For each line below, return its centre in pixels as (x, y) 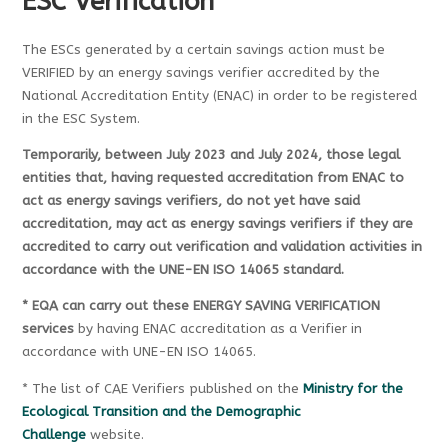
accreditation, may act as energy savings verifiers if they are (218, 223)
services (48, 329)
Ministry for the (353, 388)
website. (115, 434)
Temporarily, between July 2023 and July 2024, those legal (211, 154)
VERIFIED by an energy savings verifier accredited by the (201, 72)
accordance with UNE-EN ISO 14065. (139, 352)
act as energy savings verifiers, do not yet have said (191, 200)
